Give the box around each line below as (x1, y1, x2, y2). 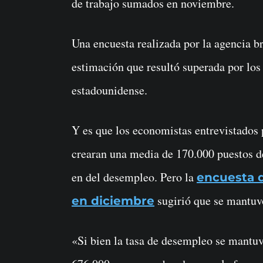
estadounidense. (72, 82, 147, 99)
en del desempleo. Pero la (72, 169, 197, 186)
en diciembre (72, 194, 154, 208)
